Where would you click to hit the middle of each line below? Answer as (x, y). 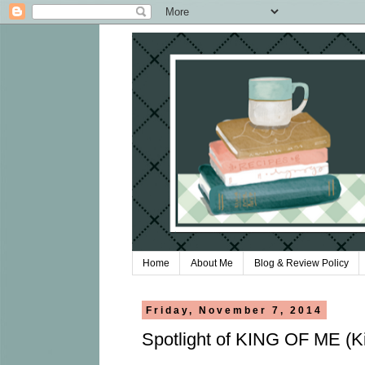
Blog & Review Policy (301, 264)
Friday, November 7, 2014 (234, 310)
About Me (212, 264)
